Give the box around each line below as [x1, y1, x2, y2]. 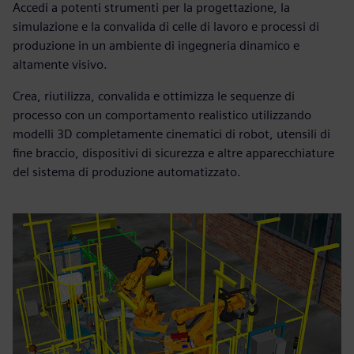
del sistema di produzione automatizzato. [13, 164, 241, 179]
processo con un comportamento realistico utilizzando [13, 107, 311, 122]
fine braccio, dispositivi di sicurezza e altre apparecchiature [13, 145, 334, 160]
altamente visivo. [13, 56, 107, 72]
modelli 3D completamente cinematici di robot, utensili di [13, 126, 330, 141]
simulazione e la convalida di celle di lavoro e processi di [13, 18, 319, 34]
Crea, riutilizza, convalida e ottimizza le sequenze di [13, 88, 295, 104]
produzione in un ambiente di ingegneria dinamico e [13, 37, 299, 53]
